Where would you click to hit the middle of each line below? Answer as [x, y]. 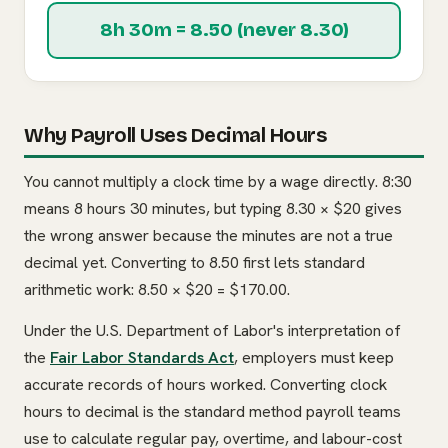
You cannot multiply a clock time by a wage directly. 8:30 [218, 182]
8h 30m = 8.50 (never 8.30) [224, 30]
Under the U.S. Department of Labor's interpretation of [212, 331]
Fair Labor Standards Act [142, 358]
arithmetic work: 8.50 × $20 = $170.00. [157, 290]
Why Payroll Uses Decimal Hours [175, 135]
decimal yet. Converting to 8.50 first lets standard [194, 263]
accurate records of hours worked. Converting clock [205, 385]
